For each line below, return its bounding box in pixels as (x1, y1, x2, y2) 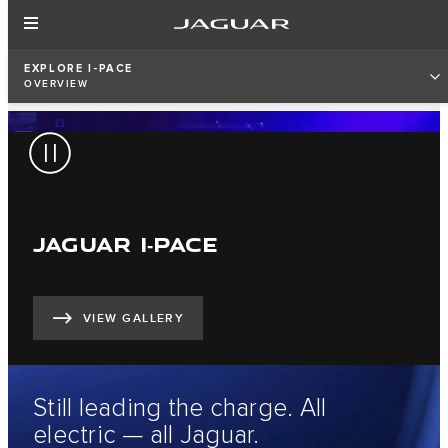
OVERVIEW (24, 78, 88, 90)
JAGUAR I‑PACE (33, 228, 218, 258)
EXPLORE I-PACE (24, 62, 134, 75)
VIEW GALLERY (83, 311, 185, 327)
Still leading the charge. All (33, 393, 327, 423)
